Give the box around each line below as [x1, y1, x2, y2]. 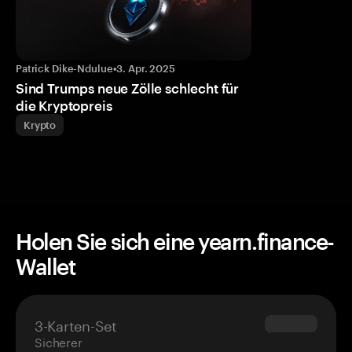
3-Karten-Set [35, 313, 117, 335]
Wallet [16, 254, 75, 280]
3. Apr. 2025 [116, 62, 175, 75]
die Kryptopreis [16, 97, 112, 114]
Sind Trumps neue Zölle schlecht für [16, 80, 240, 97]
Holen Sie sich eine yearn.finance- [16, 229, 335, 255]
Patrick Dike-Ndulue [16, 62, 113, 75]
